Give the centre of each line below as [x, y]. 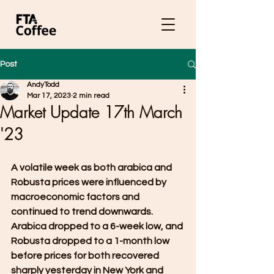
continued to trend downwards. [83, 212]
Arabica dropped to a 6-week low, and [98, 226]
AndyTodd [43, 85]
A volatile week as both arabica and [92, 168]
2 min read [91, 96]
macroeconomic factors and [76, 197]
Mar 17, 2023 [49, 96]
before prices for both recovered [86, 256]
